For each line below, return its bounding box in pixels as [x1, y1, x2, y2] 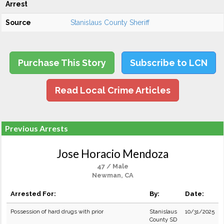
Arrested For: [10, 189, 56, 197]
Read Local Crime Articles [54, 85, 170, 95]
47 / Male [96, 162, 128, 170]
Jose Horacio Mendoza [56, 147, 168, 160]
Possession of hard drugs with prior [10, 208, 103, 215]
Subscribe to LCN [129, 57, 207, 68]
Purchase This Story [17, 57, 106, 68]
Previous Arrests [5, 123, 68, 133]
